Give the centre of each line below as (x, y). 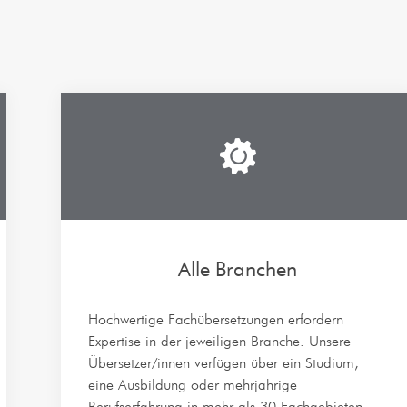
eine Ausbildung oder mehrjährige (192, 385)
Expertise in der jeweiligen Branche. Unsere (219, 341)
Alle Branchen (238, 269)
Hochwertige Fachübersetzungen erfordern (215, 319)
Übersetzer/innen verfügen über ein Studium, (223, 363)
